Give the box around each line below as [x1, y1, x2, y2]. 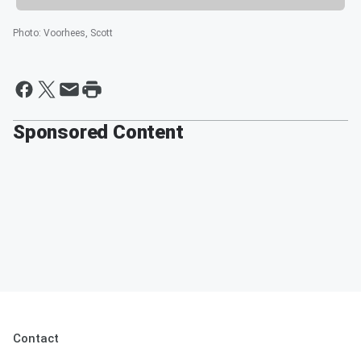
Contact [13, 330, 59, 346]
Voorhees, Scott [44, 27, 113, 39]
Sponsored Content [13, 120, 184, 143]
